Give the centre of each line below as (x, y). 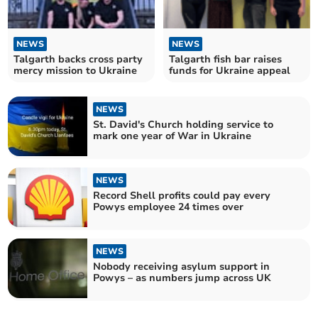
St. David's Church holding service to (183, 124)
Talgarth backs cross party (78, 59)
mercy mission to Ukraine (76, 70)
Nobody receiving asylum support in (182, 267)
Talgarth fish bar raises (225, 59)
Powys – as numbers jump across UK (182, 278)
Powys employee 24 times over (169, 207)
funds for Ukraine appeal (230, 70)
